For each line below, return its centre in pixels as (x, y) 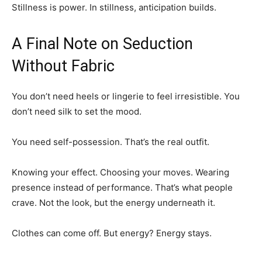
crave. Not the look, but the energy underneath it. (113, 202)
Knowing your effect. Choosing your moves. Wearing (120, 172)
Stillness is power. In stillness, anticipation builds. (114, 7)
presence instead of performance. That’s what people (122, 187)
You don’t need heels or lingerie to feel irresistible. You (126, 96)
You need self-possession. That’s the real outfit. (111, 142)
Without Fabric (63, 66)
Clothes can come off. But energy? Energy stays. (112, 233)
